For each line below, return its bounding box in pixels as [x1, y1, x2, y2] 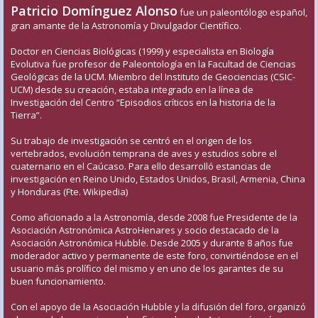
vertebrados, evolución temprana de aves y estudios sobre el [11, 147, 277, 160]
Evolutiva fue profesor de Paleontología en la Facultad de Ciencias [11, 57, 296, 71]
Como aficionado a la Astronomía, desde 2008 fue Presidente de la [11, 211, 297, 224]
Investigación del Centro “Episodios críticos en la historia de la [11, 96, 275, 109]
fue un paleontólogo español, [177, 6, 307, 19]
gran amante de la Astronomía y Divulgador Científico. [11, 19, 241, 33]
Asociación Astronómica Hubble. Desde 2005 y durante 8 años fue [11, 236, 293, 250]
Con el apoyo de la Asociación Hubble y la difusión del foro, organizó [11, 300, 306, 314]
